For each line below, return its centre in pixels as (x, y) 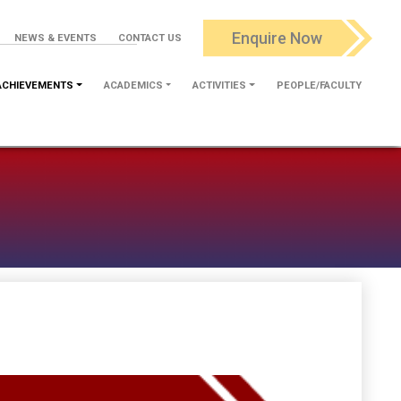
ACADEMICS (133, 85)
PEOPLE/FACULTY (319, 85)
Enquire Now (277, 38)
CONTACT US (150, 38)
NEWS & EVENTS (55, 38)
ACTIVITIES (220, 85)
